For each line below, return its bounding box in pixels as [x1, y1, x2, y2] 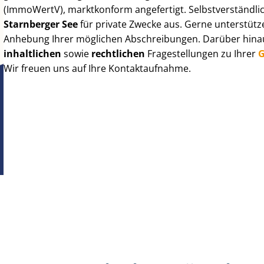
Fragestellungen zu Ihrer [145, 47, 259, 60]
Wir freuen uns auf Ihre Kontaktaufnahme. [4, 61, 192, 75]
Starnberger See [4, 17, 78, 31]
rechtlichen [91, 47, 146, 60]
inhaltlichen [4, 47, 62, 60]
